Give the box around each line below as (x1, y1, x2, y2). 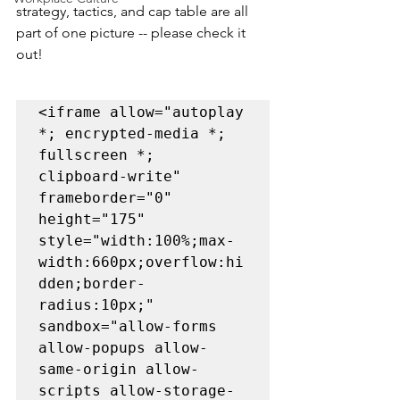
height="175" (38, 211, 146, 228)
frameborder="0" (38, 189, 172, 206)
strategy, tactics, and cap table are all (16, 3, 252, 20)
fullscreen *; (38, 146, 154, 163)
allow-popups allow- (38, 339, 208, 356)
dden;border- (38, 275, 146, 292)
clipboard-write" (38, 168, 181, 185)
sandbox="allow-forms (38, 318, 217, 335)
